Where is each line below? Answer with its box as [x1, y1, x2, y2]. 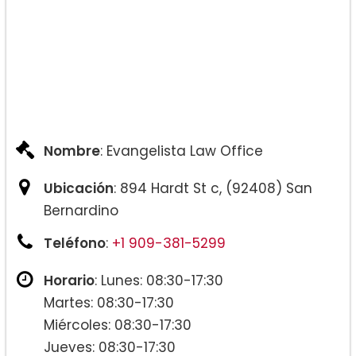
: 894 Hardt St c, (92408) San [114, 179, 312, 199]
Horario [44, 271, 95, 291]
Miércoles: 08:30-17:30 [44, 315, 192, 335]
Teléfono [44, 234, 106, 253]
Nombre [44, 141, 100, 161]
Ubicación [44, 179, 114, 199]
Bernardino [44, 201, 118, 221]
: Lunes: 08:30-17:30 [95, 271, 223, 291]
